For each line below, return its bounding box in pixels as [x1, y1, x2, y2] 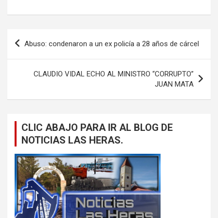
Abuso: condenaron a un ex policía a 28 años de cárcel [24, 39, 199, 48]
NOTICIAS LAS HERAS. [21, 134, 123, 146]
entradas [7, 60, 56, 74]
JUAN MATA [155, 79, 194, 89]
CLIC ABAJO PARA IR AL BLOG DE [21, 121, 173, 133]
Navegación [7, 29, 72, 43]
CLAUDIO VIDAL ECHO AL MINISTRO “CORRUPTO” [34, 69, 194, 78]
